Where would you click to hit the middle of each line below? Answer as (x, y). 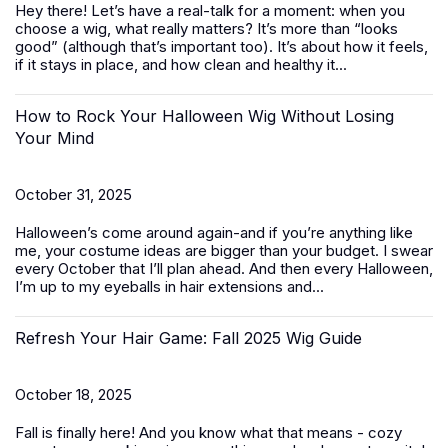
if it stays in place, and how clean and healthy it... (181, 64)
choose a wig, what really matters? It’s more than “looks (206, 28)
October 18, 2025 (73, 394)
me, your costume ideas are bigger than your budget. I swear (224, 250)
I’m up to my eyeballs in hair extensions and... (169, 286)
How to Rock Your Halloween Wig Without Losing (204, 116)
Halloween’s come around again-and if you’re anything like (214, 232)
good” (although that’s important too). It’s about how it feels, (221, 46)
